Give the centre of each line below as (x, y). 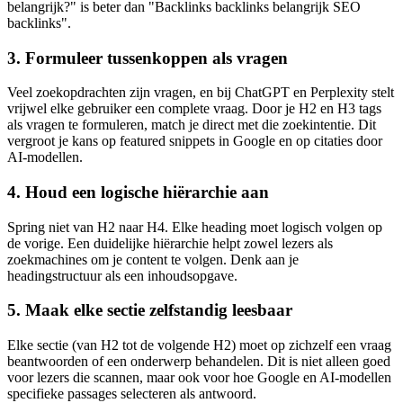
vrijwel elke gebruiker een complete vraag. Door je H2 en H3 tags (194, 109)
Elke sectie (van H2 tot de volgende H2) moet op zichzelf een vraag (199, 345)
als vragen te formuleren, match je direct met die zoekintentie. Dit (192, 125)
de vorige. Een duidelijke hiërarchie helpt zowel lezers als (170, 243)
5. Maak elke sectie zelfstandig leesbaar (150, 310)
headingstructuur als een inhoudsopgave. (122, 275)
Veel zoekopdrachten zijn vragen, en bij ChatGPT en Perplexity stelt (201, 93)
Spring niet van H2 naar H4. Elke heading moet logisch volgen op (195, 227)
